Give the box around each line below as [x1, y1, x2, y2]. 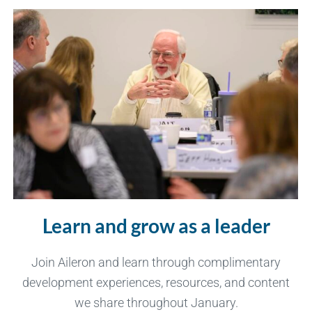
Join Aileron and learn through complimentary [31, 254, 281, 270]
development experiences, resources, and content [22, 274, 290, 290]
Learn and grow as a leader [42, 213, 270, 237]
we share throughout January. [74, 295, 238, 310]
